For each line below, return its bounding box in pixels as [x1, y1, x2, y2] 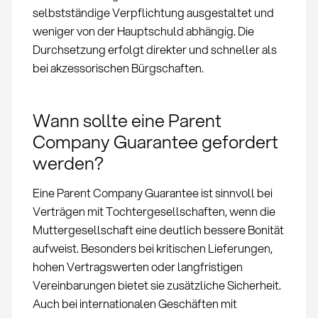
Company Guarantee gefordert [32, 128, 278, 154]
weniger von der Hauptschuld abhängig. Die [32, 23, 254, 40]
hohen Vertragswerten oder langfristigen [32, 258, 243, 275]
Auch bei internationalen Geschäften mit [32, 295, 237, 312]
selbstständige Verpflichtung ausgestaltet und [32, 4, 274, 21]
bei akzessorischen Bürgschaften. [32, 60, 204, 77]
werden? [32, 149, 104, 175]
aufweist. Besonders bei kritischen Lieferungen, [32, 239, 273, 256]
